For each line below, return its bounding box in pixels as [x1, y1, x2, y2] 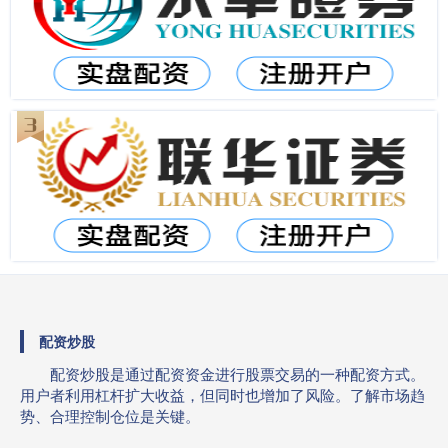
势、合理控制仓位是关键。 [20, 405, 200, 426]
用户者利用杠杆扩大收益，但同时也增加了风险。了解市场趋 [20, 384, 425, 405]
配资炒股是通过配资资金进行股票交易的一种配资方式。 [50, 363, 425, 384]
